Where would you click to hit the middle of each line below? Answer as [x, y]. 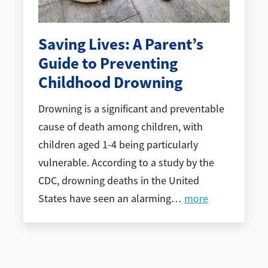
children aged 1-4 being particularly [118, 145]
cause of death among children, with [120, 127]
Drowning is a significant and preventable [131, 109]
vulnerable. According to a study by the [126, 163]
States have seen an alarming [104, 199]
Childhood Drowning [110, 82]
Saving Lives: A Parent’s [121, 44]
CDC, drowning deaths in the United [118, 181]
